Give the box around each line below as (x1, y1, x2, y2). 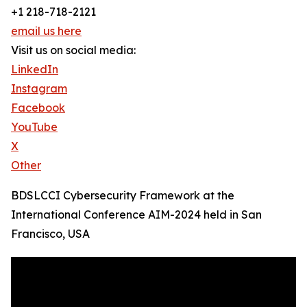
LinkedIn (11, 62, 58, 77)
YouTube (11, 120, 58, 134)
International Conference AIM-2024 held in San (11, 208, 262, 222)
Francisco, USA (11, 227, 90, 241)
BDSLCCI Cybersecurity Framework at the (11, 188, 234, 203)
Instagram (11, 82, 67, 96)
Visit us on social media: (11, 43, 136, 58)
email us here (11, 24, 82, 38)
